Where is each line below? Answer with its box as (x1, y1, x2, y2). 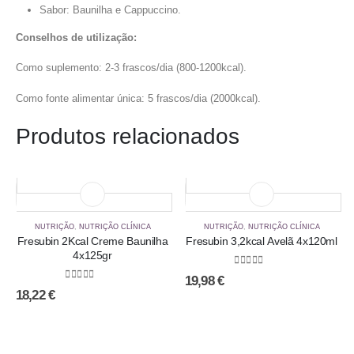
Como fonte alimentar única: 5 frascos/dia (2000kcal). (16, 92, 261, 104)
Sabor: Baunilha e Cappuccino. (39, 3, 181, 16)
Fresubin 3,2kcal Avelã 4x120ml (186, 235, 337, 248)
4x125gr (73, 249, 112, 262)
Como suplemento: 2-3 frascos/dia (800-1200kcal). (16, 62, 247, 74)
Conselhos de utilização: (16, 31, 137, 43)
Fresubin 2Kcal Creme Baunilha (17, 235, 168, 248)
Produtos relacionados (16, 124, 239, 149)
